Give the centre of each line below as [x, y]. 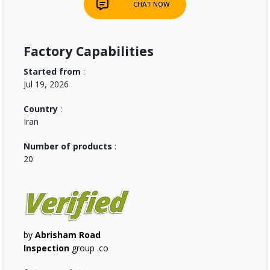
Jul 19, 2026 [46, 84]
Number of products [68, 146]
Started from [52, 71]
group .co [90, 248]
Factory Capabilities [89, 51]
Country [41, 108]
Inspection [48, 248]
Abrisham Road [68, 235]
